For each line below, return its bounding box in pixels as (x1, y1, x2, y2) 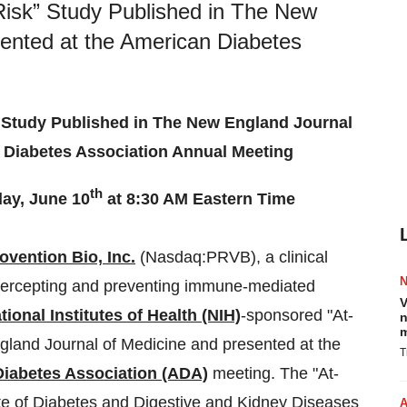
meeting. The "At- (208, 364, 339, 382)
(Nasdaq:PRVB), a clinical (135, 248, 328, 266)
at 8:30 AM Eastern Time (103, 190, 295, 208)
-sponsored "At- (241, 306, 353, 324)
